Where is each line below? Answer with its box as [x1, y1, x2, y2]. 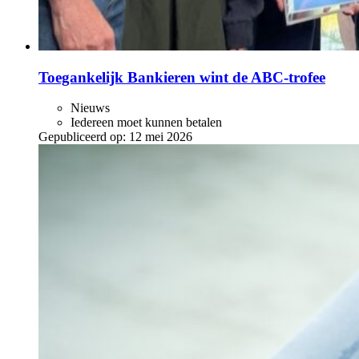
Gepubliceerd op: [38, 130, 126, 144]
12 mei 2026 [129, 130, 192, 144]
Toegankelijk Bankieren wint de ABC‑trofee [38, 68, 325, 86]
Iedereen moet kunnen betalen [71, 115, 222, 130]
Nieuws [71, 101, 110, 115]
